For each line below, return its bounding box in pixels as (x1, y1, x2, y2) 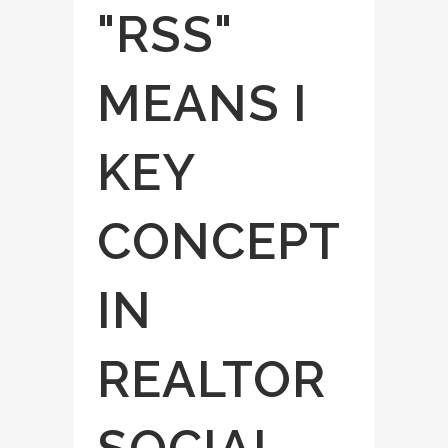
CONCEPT (97, 212, 340, 271)
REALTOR (97, 350, 326, 409)
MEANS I (97, 74, 308, 133)
